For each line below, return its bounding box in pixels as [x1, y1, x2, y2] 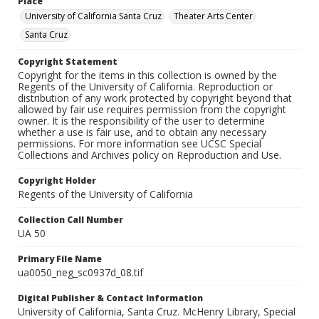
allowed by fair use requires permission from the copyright [18, 103, 286, 117]
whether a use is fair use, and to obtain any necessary [18, 125, 266, 140]
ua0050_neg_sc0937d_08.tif [18, 266, 143, 280]
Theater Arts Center [174, 10, 253, 23]
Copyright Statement [18, 56, 117, 68]
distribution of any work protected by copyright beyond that [18, 91, 292, 105]
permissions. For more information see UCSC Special [18, 137, 261, 151]
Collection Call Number [18, 214, 123, 226]
